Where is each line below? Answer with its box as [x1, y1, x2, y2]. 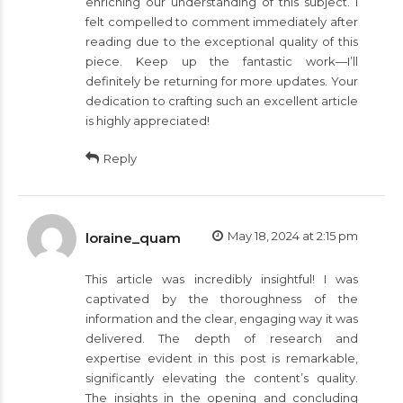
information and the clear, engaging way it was [85, 310, 358, 326]
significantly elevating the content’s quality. [85, 370, 358, 385]
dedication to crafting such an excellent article [85, 93, 358, 108]
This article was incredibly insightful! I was [85, 271, 358, 286]
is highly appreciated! [85, 112, 210, 128]
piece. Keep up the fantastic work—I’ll [85, 53, 358, 68]
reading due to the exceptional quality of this [85, 33, 358, 49]
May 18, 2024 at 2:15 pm [228, 228, 358, 243]
